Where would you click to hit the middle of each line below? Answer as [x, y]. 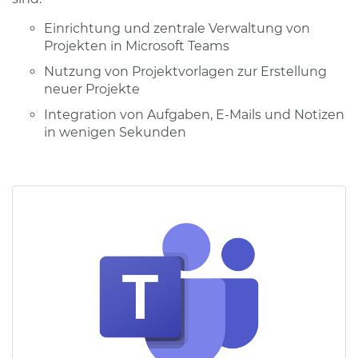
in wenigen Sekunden [115, 132]
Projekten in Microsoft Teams [137, 46]
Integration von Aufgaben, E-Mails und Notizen [194, 114]
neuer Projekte [92, 89]
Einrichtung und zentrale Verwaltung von [177, 28]
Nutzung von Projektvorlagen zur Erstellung [185, 71]
